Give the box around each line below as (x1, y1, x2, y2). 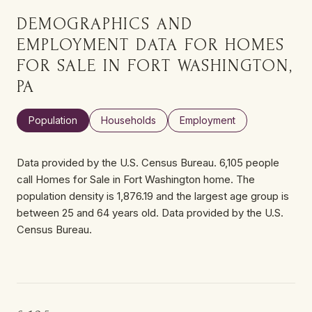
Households (101, 114, 156, 126)
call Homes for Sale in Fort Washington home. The (17, 172, 255, 186)
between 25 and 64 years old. (17, 205, 159, 219)
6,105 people (219, 155, 279, 169)
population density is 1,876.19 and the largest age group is (17, 189, 289, 203)
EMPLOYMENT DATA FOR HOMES (17, 35, 285, 54)
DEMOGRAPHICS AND (17, 14, 193, 33)
